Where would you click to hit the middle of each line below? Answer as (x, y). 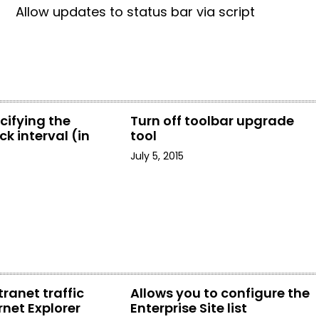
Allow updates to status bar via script (136, 12)
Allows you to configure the (220, 293)
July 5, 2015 (157, 156)
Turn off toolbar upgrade (212, 121)
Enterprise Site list (188, 308)
